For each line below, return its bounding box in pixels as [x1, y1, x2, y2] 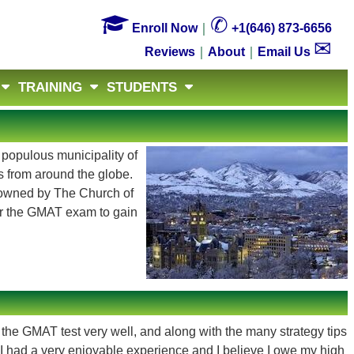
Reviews [145, 45, 195, 58]
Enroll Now [129, 21, 198, 35]
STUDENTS [107, 80, 177, 95]
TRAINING [18, 80, 82, 95]
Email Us [258, 45, 314, 58]
